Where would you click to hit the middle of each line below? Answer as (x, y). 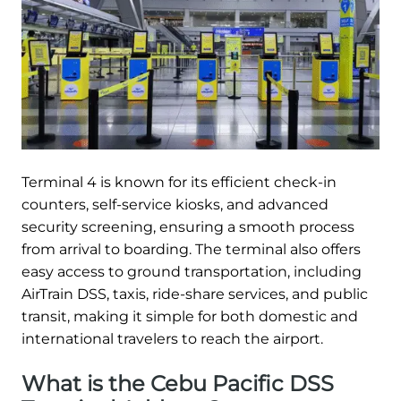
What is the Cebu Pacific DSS (178, 383)
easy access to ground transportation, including (192, 271)
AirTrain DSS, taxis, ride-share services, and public (195, 294)
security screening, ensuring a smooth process (188, 226)
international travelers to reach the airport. (172, 338)
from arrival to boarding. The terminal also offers (191, 249)
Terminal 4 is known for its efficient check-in (179, 182)
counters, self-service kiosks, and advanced (175, 204)
